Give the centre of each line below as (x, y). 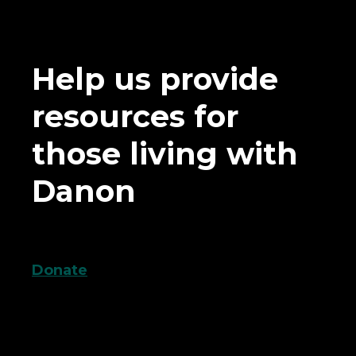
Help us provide (155, 79)
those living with (165, 153)
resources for (135, 116)
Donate (60, 270)
